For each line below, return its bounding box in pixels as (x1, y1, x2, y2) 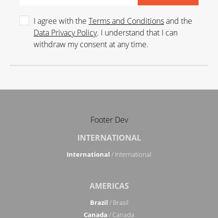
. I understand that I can (97, 27, 178, 38)
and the (164, 16, 192, 26)
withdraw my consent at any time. (34, 39, 148, 50)
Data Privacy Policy (34, 27, 97, 38)
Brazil (90, 198, 108, 207)
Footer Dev (90, 114, 128, 125)
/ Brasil (108, 198, 128, 207)
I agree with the (34, 16, 89, 26)
